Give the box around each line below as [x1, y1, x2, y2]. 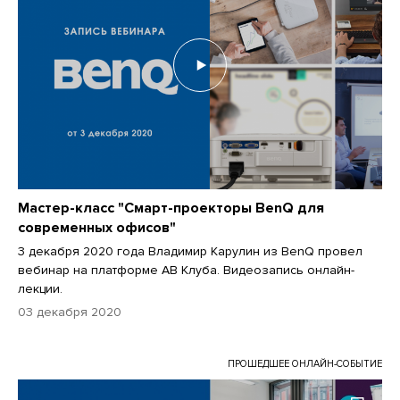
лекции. [18, 280, 62, 296]
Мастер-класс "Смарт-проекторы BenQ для [18, 198, 324, 217]
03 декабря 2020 [18, 304, 121, 320]
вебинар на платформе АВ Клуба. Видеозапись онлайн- [18, 262, 354, 278]
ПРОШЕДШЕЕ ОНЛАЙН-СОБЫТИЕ [228, 357, 382, 370]
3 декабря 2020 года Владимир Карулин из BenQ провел [18, 243, 362, 259]
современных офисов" [18, 218, 176, 237]
